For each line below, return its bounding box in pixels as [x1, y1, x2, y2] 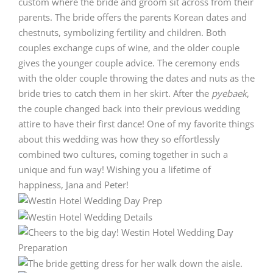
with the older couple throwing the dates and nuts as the [18, 71, 255, 84]
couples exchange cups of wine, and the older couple [18, 41, 239, 54]
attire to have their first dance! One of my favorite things [18, 117, 254, 130]
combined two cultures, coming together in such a [18, 147, 228, 160]
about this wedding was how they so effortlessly [18, 132, 220, 145]
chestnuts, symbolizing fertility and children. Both [18, 26, 226, 38]
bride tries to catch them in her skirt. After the [18, 87, 211, 99]
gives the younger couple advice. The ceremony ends [18, 56, 239, 69]
